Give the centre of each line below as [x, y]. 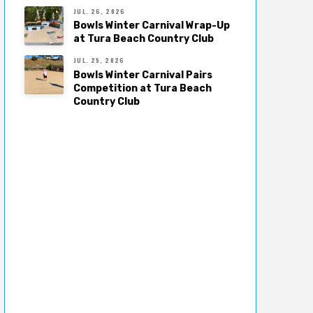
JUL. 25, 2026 [99, 60]
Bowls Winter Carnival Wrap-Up [152, 26]
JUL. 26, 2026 [99, 11]
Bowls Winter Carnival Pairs [143, 75]
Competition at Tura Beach [143, 88]
